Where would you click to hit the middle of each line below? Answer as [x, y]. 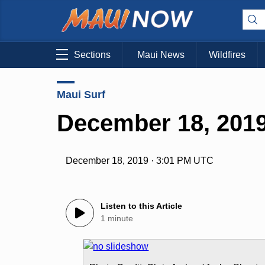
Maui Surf [81, 94]
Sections [92, 55]
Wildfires [227, 55]
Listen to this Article [142, 206]
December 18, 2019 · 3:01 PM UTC [140, 161]
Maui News [161, 55]
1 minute [117, 219]
